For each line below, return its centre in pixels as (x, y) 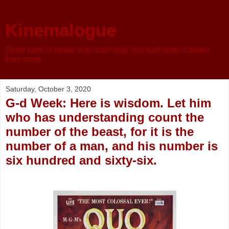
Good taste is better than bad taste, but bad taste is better (107, 50)
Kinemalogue (61, 30)
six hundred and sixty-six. (81, 160)
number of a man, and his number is (112, 146)
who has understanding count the (105, 117)
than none (23, 59)
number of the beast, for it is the (100, 132)
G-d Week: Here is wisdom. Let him (108, 103)
